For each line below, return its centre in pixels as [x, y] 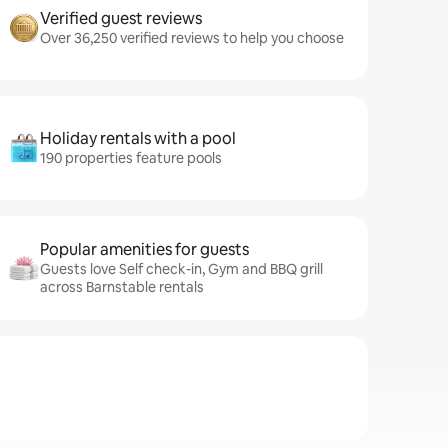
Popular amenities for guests [144, 249]
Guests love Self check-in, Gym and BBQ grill [181, 269]
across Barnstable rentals [122, 287]
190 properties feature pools [131, 158]
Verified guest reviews [121, 18]
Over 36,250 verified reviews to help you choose [192, 38]
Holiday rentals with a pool [138, 138]
